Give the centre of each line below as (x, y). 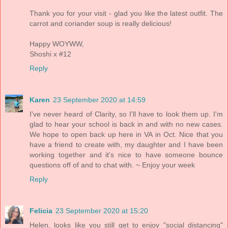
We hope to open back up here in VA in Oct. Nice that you (126, 135)
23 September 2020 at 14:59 (99, 100)
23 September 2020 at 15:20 (102, 211)
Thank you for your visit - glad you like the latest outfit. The (126, 13)
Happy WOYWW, (57, 44)
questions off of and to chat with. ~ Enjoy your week (112, 165)
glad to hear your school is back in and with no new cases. (126, 124)
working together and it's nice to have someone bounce (126, 155)
